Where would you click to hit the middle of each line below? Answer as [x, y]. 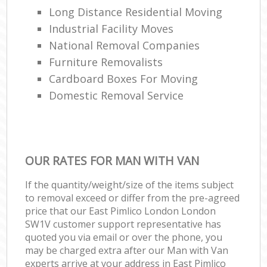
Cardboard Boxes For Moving [124, 78]
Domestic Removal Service [117, 95]
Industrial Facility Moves [111, 28]
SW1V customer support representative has [123, 224]
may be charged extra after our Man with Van [127, 250]
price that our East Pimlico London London [121, 211]
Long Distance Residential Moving [136, 12]
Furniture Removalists [106, 62]
